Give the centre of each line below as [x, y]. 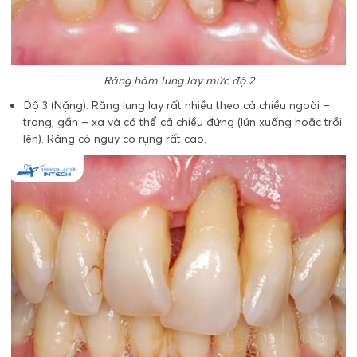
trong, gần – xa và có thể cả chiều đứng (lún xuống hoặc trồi [182, 122]
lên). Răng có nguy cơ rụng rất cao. [115, 138]
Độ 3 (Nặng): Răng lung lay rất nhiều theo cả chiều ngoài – [177, 105]
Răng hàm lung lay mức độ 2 [178, 80]
